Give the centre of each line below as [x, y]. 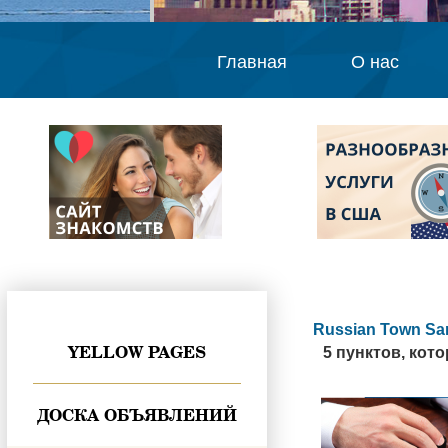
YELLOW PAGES [137, 352]
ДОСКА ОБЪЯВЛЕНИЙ [137, 415]
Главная [251, 62]
